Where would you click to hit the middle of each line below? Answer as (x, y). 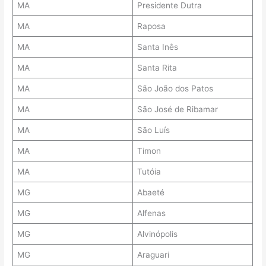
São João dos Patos (175, 89)
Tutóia (149, 172)
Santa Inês (157, 47)
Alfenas (151, 213)
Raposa (151, 26)
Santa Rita (157, 68)
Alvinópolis (157, 234)
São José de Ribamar (177, 110)
